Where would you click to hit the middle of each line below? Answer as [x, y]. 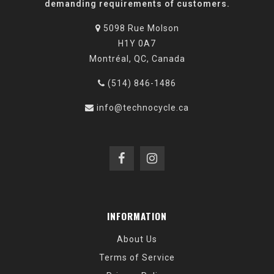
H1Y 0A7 [137, 44]
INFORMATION [137, 216]
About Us [137, 239]
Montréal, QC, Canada [137, 59]
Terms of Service [137, 258]
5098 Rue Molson [140, 28]
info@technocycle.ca [143, 108]
